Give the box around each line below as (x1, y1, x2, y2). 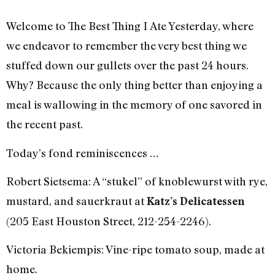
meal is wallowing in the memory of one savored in (6, 98, 262, 112)
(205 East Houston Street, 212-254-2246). (6, 214, 211, 228)
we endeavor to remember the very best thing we (6, 39, 247, 53)
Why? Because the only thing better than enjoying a (6, 78, 263, 92)
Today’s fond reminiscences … (6, 145, 158, 160)
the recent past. (6, 117, 83, 131)
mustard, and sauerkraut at (6, 194, 147, 207)
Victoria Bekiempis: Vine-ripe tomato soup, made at (6, 242, 265, 257)
